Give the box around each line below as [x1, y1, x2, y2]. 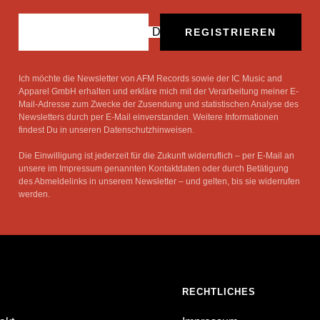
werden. [19, 189, 51, 200]
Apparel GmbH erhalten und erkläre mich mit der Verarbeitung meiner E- [19, 86, 299, 97]
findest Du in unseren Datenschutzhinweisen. [19, 125, 195, 136]
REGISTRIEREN [184, 26, 276, 39]
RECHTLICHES [182, 286, 256, 298]
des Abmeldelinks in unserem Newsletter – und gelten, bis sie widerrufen [19, 176, 301, 187]
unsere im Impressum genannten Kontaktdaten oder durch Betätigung [19, 164, 289, 174]
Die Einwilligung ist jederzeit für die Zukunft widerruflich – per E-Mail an [19, 151, 295, 161]
